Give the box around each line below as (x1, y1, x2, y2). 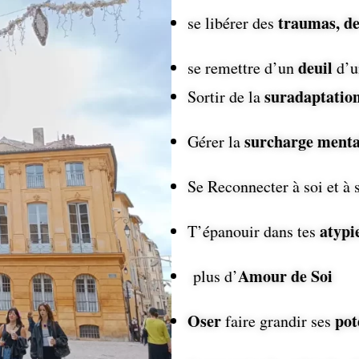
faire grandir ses (221, 310, 336, 333)
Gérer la (188, 131, 245, 153)
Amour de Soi (238, 264, 333, 288)
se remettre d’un (188, 57, 299, 79)
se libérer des (188, 12, 279, 34)
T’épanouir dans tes (188, 220, 321, 243)
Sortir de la (188, 86, 265, 108)
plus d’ (188, 265, 239, 288)
